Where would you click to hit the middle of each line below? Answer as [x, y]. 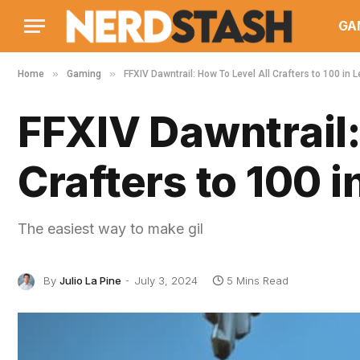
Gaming [84, 74]
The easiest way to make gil [110, 229]
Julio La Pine [90, 280]
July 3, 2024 [166, 280]
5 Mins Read [258, 280]
